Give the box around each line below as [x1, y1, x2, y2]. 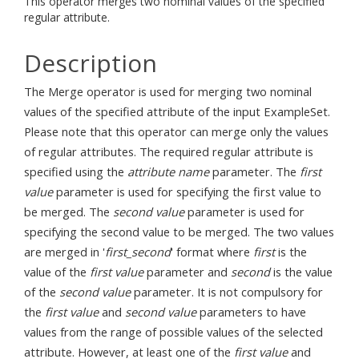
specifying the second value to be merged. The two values [24, 224, 334, 240]
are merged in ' [24, 244, 105, 260]
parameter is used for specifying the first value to [53, 184, 321, 200]
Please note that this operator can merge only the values [24, 123, 329, 139]
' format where [171, 244, 253, 260]
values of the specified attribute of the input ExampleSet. [24, 103, 330, 119]
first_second [105, 244, 171, 260]
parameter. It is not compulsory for [131, 284, 323, 300]
